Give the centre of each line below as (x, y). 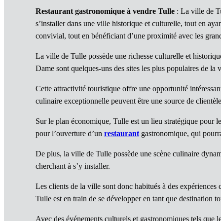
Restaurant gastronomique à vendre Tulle (105, 11)
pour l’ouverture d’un (70, 134)
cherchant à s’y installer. (73, 166)
